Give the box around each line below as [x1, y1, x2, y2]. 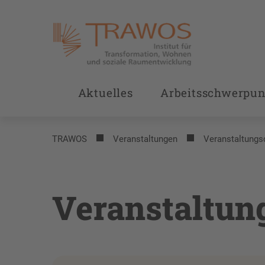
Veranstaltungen [113, 134, 177, 144]
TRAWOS [52, 134, 87, 144]
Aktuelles [77, 85, 133, 100]
